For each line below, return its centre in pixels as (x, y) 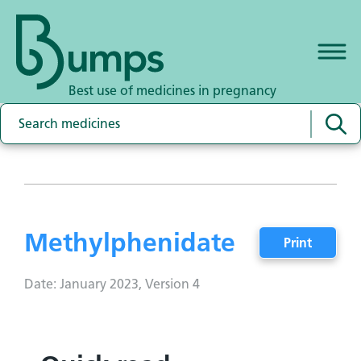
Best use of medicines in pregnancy (172, 91)
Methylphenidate (130, 243)
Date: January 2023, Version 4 (112, 284)
